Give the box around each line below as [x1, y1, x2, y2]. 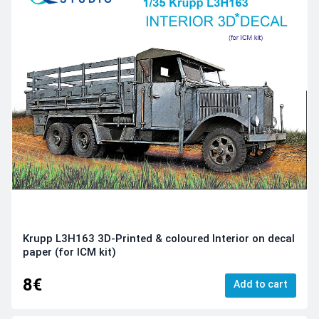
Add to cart [234, 278, 288, 291]
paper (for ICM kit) [23, 245, 116, 258]
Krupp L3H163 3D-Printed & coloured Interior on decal [23, 231, 295, 245]
